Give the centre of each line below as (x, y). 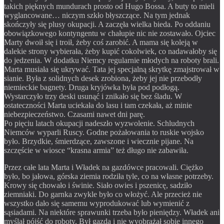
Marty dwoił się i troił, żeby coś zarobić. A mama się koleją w (101, 42)
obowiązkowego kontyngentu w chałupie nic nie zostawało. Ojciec (110, 33)
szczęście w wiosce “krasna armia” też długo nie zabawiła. (96, 150)
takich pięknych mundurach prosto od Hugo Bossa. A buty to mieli (109, 6)
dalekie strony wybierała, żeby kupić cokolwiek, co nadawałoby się (110, 51)
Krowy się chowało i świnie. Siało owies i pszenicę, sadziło (98, 185)
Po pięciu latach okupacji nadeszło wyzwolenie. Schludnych (99, 123)
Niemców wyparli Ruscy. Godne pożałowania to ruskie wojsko (104, 132)
